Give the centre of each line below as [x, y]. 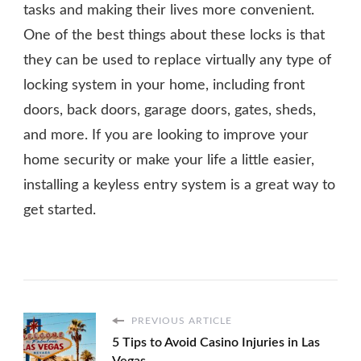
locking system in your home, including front [164, 86]
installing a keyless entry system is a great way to [179, 186]
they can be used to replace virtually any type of [177, 61]
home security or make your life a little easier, [169, 161]
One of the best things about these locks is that [174, 36]
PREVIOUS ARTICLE [180, 321]
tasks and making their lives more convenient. [169, 11]
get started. [60, 211]
